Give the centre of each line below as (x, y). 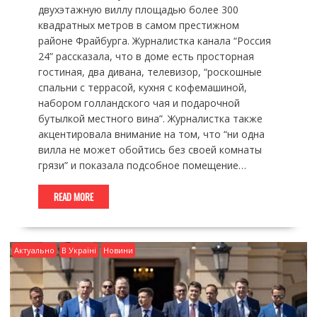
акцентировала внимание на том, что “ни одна (151, 134)
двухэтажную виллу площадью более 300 (138, 9)
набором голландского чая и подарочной (139, 103)
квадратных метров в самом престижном (138, 25)
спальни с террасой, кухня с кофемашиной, (142, 87)
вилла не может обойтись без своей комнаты (150, 149)
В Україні (79, 250)
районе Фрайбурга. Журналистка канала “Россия (154, 40)
